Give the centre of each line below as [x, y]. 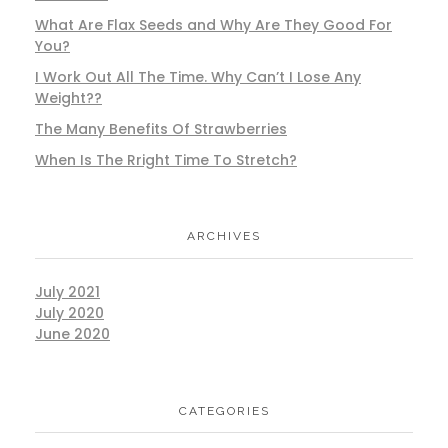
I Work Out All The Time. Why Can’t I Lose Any [198, 76]
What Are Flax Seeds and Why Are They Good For [213, 25]
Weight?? [68, 97]
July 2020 [69, 312]
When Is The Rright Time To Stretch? [166, 159]
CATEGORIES [224, 410]
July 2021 [67, 291]
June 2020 [72, 333]
